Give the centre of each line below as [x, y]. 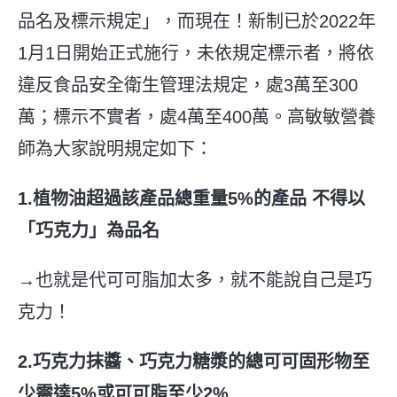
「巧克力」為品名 [89, 230]
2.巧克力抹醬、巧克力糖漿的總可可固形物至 [194, 361]
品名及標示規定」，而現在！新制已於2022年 [197, 21]
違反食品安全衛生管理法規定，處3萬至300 [188, 85]
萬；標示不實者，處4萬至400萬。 [152, 117]
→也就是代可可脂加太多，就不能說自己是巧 [195, 280]
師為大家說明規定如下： [115, 148]
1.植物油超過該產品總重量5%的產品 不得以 [191, 198]
